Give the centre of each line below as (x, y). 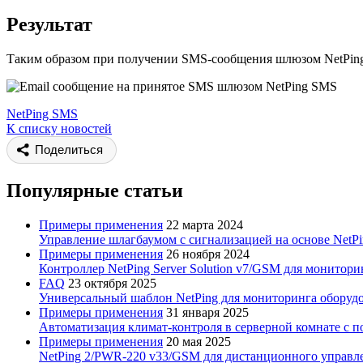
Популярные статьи (95, 190)
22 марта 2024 (205, 224)
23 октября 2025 (112, 283)
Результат (49, 25)
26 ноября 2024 (208, 254)
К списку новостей (59, 129)
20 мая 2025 (199, 341)
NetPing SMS (42, 114)
